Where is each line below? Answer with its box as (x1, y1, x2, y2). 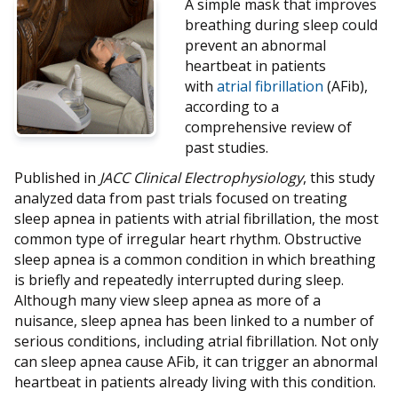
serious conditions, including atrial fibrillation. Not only (14, 330, 378, 351)
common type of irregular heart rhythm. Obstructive (14, 228, 362, 249)
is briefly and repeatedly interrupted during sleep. (14, 269, 344, 290)
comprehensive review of (185, 117, 352, 138)
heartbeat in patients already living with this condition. (14, 371, 376, 392)
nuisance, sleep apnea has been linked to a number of (14, 310, 374, 330)
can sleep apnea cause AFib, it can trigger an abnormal (14, 351, 378, 371)
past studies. (185, 138, 268, 158)
